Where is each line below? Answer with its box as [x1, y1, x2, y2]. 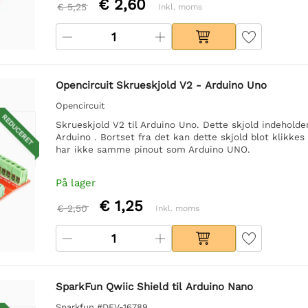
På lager [55, 176, 96, 189]
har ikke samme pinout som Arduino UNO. [55, 143, 250, 155]
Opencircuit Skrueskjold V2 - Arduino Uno [55, 78, 267, 91]
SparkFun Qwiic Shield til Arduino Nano [55, 280, 253, 293]
